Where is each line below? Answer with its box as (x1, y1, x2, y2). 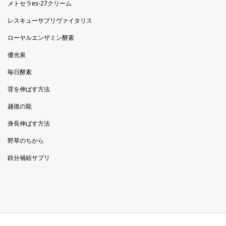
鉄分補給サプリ (7, 153, 50, 162)
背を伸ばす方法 (7, 84, 50, 93)
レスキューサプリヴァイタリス (7, 16, 92, 25)
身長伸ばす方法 (7, 119, 50, 128)
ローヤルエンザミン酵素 (7, 33, 74, 42)
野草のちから (7, 136, 44, 145)
